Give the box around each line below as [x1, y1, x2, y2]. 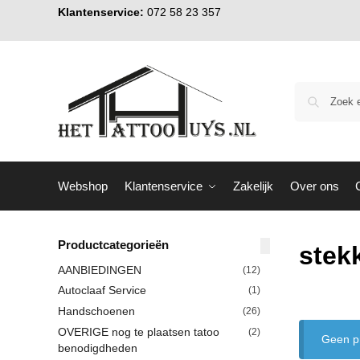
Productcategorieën [58, 238, 169, 252]
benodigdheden [58, 341, 137, 354]
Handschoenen [58, 304, 135, 317]
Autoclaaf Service [58, 284, 146, 297]
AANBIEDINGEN [58, 263, 141, 276]
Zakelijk [233, 179, 273, 193]
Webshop [58, 179, 108, 193]
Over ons [289, 179, 339, 193]
